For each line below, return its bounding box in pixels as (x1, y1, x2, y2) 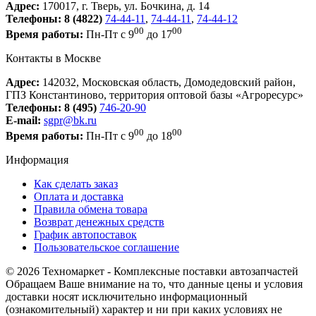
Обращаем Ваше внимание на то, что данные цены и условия (6, 278, 303, 291)
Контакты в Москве (6, 52, 101, 65)
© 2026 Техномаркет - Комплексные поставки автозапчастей (6, 265, 298, 278)
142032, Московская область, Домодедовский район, (39, 76, 296, 89)
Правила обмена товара (34, 203, 147, 216)
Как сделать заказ (34, 178, 118, 190)
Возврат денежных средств (34, 216, 164, 229)
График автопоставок (34, 229, 137, 241)
